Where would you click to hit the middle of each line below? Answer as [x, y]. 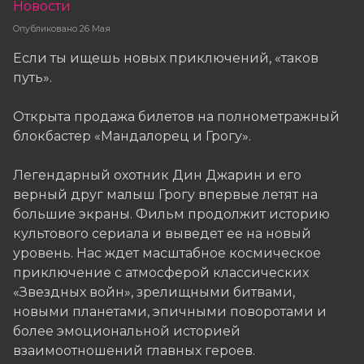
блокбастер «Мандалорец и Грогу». [132, 136]
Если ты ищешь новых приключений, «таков [166, 58]
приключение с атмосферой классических [161, 272]
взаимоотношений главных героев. [134, 350]
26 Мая [95, 28]
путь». [32, 77]
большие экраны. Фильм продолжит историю [171, 214]
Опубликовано [45, 28]
